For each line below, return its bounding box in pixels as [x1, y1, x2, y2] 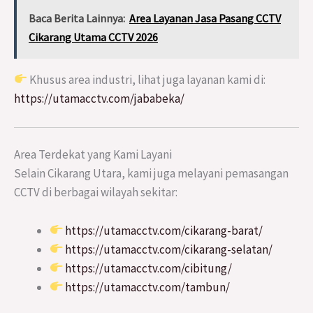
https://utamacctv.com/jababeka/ [14, 90, 184, 106]
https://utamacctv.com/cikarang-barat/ [65, 222, 263, 238]
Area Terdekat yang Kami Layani [14, 147, 172, 163]
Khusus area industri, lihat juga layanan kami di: [27, 71, 266, 87]
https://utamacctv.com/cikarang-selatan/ [65, 241, 273, 257]
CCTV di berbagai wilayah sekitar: [14, 184, 177, 201]
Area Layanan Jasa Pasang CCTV [129, 10, 281, 25]
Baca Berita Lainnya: [29, 10, 125, 25]
